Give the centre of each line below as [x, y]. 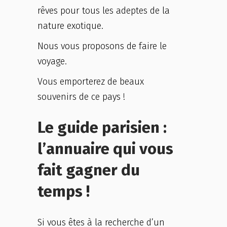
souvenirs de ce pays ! [81, 97]
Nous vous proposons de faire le [102, 46]
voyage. [52, 61]
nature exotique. [74, 26]
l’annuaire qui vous [105, 149]
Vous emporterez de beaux [91, 82]
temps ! [64, 191]
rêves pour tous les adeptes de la [104, 11]
